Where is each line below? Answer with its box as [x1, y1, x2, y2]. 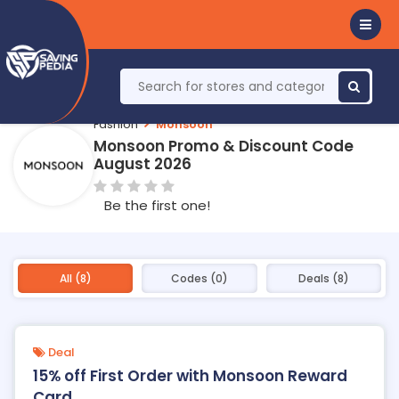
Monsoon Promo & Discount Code [94, 135, 354, 157]
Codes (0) [170, 271, 228, 286]
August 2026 [94, 153, 191, 175]
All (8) [59, 271, 92, 286]
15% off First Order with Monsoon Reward [33, 365, 347, 387]
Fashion [94, 115, 138, 133]
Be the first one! [104, 196, 210, 215]
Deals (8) [297, 271, 349, 286]
